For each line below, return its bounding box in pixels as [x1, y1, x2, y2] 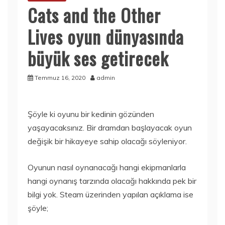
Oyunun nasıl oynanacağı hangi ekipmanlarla [28, 162, 186, 172]
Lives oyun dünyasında [28, 23, 184, 50]
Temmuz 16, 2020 [35, 74, 85, 81]
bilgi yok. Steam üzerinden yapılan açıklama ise [28, 189, 193, 199]
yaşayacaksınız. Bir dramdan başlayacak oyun [28, 123, 192, 133]
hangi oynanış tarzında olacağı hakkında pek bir [28, 176, 196, 186]
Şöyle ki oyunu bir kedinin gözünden [28, 109, 154, 119]
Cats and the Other [28, 2, 161, 28]
